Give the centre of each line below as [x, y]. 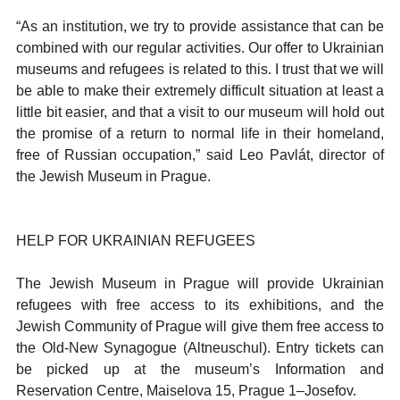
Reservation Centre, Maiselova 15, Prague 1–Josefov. [186, 391]
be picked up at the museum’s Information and [200, 369]
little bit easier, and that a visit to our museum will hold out [200, 112]
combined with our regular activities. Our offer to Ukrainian [200, 48]
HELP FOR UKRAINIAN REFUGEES [136, 241]
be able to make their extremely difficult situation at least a [200, 91]
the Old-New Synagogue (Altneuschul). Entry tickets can [200, 348]
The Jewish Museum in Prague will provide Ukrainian [200, 283]
